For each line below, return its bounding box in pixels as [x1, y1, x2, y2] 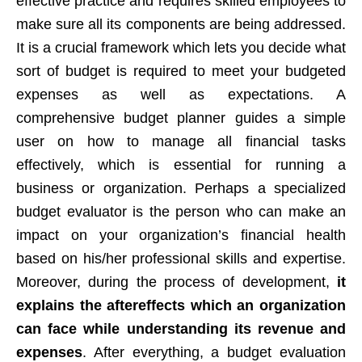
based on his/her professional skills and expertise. [16, 250, 346, 267]
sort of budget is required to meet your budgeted [16, 63, 346, 80]
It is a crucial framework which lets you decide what [16, 40, 346, 57]
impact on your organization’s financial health [16, 227, 346, 244]
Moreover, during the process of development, [16, 274, 337, 291]
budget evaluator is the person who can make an [16, 204, 346, 221]
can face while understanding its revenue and [16, 321, 346, 338]
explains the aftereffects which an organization [16, 297, 346, 314]
